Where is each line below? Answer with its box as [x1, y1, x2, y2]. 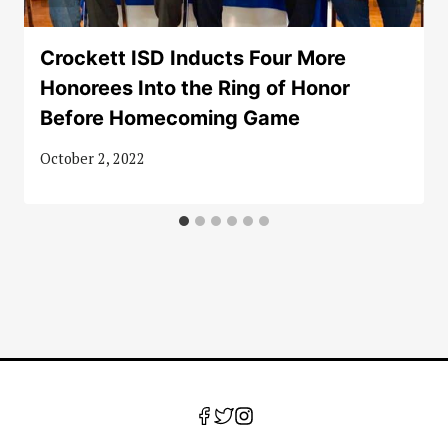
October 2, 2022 [40, 149, 145, 169]
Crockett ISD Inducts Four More [40, 45, 346, 70]
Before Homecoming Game [40, 105, 300, 130]
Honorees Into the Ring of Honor [40, 75, 350, 100]
